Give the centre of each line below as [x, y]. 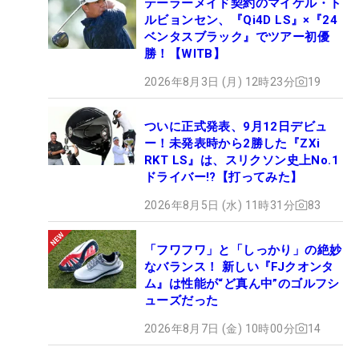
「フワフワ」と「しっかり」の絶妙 [243, 250]
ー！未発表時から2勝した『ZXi [232, 143]
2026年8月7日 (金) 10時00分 [220, 328]
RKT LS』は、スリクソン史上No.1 [242, 160]
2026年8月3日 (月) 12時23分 [220, 81]
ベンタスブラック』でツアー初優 [237, 36]
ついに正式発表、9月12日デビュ [236, 126]
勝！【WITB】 [185, 53]
